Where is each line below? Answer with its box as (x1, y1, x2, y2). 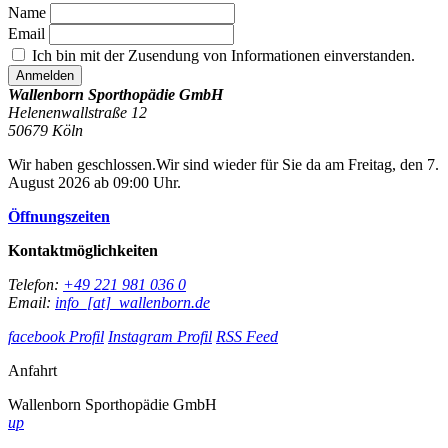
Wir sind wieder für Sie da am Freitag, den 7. (156, 156, 439, 174)
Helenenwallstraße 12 (8, 104, 147, 122)
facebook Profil (8, 328, 104, 346)
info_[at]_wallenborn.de (55, 294, 210, 312)
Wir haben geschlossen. (8, 156, 156, 174)
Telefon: (8, 276, 63, 294)
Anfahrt (8, 362, 57, 380)
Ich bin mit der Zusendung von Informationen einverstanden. (28, 47, 415, 65)
